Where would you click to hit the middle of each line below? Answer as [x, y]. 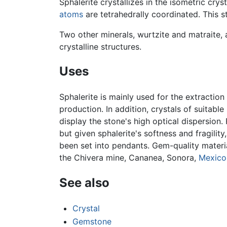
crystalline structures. [100, 46]
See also [84, 183]
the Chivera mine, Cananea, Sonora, [129, 158]
